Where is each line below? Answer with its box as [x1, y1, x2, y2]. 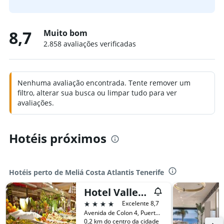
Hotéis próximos [9, 130, 106, 146]
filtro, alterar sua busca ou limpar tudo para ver [17, 88, 177, 97]
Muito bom [43, 27, 87, 38]
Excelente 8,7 [122, 199, 159, 207]
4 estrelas [83, 197, 120, 208]
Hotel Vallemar [138, 185, 146, 199]
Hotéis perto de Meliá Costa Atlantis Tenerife [9, 167, 164, 177]
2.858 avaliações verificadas [43, 39, 136, 48]
